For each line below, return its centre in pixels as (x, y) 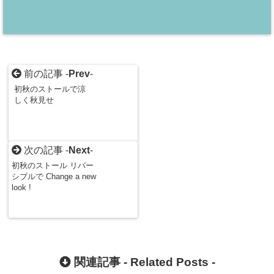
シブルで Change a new (54, 176)
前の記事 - (45, 73)
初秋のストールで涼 (50, 89)
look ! (22, 187)
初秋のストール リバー (53, 165)
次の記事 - (45, 150)
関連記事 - (100, 262)
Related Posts (169, 262)
